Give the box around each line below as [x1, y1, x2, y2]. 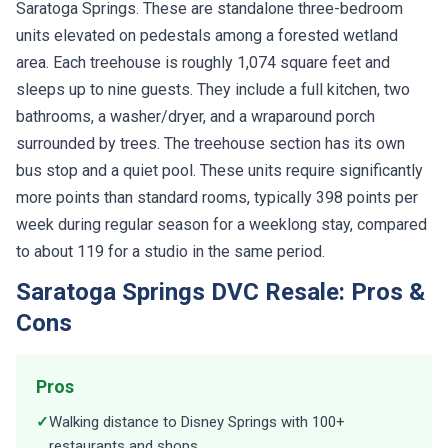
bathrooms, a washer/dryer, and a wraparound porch [16, 106, 375, 126]
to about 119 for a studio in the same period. [16, 241, 325, 261]
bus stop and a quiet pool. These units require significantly [16, 160, 423, 180]
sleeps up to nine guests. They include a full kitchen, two [16, 79, 410, 99]
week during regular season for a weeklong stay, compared [16, 214, 427, 234]
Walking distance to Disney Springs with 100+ [49, 412, 345, 431]
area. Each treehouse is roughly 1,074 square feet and [16, 52, 390, 72]
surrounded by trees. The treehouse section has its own [16, 133, 405, 153]
